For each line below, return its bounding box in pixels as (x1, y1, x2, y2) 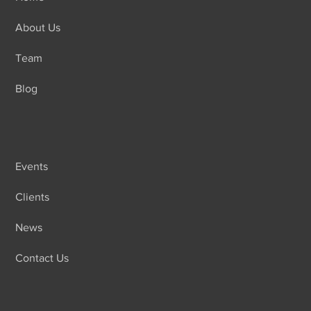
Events (15, 160, 49, 173)
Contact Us (15, 251, 69, 264)
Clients (15, 190, 50, 203)
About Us (15, 21, 61, 34)
